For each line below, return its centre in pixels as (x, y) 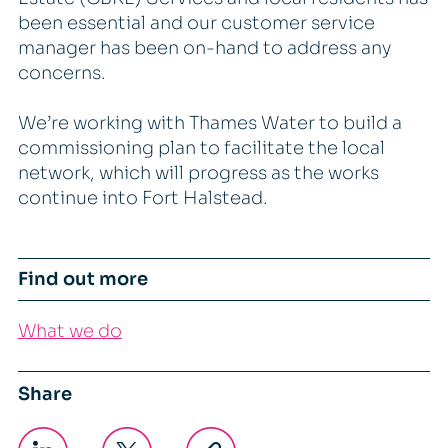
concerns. (61, 72)
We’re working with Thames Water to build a (209, 123)
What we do (69, 331)
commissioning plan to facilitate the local (201, 148)
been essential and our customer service (196, 22)
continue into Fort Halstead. (142, 198)
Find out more (82, 279)
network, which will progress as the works (198, 173)
